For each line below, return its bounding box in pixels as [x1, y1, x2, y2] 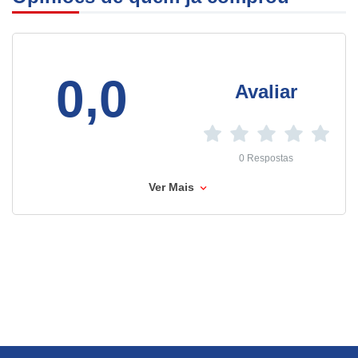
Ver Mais [149, 180, 197, 193]
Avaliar [235, 80, 297, 102]
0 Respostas [239, 152, 293, 164]
